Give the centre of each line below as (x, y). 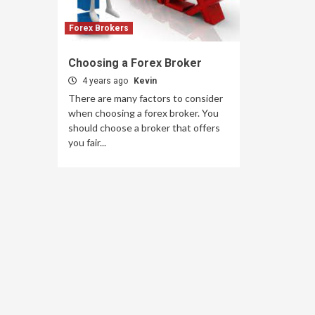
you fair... (87, 142)
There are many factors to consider (146, 98)
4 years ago (105, 81)
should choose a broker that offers (144, 128)
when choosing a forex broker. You (143, 113)
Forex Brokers (99, 28)
